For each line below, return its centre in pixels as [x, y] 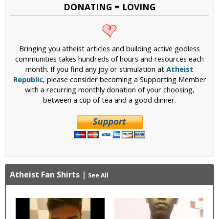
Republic [28, 79]
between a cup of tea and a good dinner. [109, 99]
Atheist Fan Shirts [45, 174]
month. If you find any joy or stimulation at [96, 69]
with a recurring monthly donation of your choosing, [109, 89]
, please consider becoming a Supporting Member [124, 79]
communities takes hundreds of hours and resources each [109, 58]
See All [98, 175]
